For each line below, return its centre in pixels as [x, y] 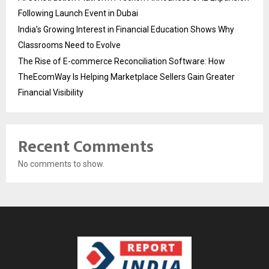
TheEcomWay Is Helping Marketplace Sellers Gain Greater [126, 77]
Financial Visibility [51, 92]
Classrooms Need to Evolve [69, 45]
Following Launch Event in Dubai [78, 13]
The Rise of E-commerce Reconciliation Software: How [122, 61]
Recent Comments [86, 147]
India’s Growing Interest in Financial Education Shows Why [126, 29]
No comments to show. [61, 164]
